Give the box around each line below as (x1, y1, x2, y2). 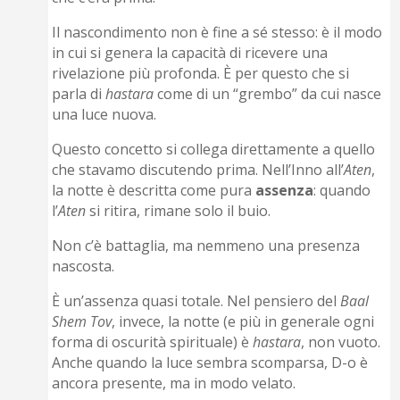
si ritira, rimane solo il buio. (86, 201, 271, 221)
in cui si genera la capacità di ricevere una (52, 43, 329, 63)
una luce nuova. (52, 104, 157, 125)
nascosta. (52, 256, 115, 277)
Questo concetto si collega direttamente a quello (52, 139, 376, 160)
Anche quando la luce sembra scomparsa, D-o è (52, 353, 369, 373)
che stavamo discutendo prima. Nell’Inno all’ (52, 160, 345, 180)
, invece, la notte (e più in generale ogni (112, 312, 375, 332)
